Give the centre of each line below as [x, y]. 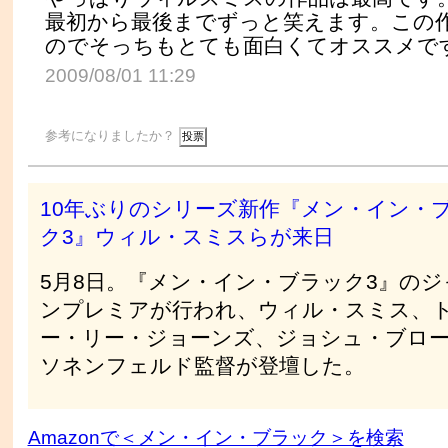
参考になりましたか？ [111, 136]
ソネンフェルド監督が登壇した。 [202, 365]
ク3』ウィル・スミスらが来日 [186, 236]
